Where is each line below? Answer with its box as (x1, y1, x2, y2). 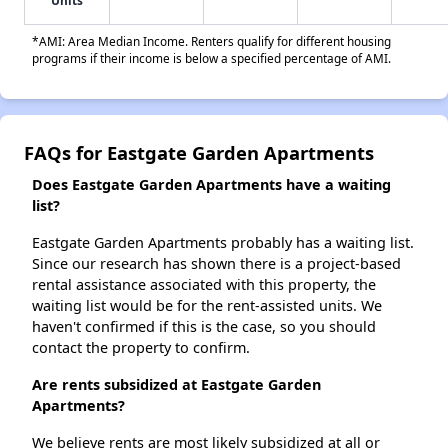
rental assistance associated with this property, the (32, 275, 376, 295)
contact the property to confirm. (32, 338, 250, 358)
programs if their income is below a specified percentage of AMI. (32, 50, 391, 67)
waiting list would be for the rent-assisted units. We (32, 296, 382, 316)
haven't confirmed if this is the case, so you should (32, 317, 376, 337)
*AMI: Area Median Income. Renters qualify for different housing (32, 33, 391, 50)
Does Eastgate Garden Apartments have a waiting (32, 175, 391, 195)
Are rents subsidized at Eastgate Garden (32, 375, 321, 395)
